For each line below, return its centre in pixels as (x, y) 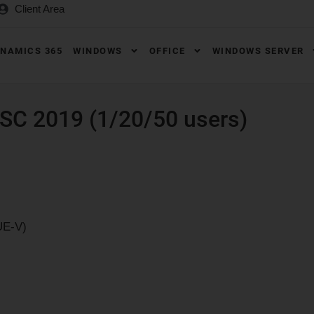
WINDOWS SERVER (258, 51)
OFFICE (167, 51)
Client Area (39, 9)
